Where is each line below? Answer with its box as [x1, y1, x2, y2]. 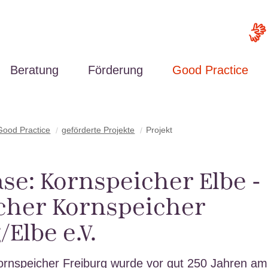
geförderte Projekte [62, 125, 135, 135]
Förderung [87, 63, 143, 77]
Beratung [10, 63, 59, 77]
